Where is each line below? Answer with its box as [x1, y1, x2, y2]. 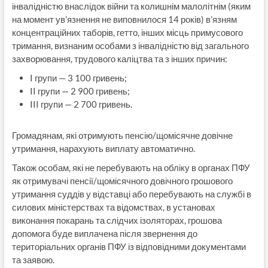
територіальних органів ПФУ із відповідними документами [11, 240, 246, 252]
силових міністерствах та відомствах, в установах [11, 201, 215, 212]
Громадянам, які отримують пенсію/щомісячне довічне [11, 129, 233, 141]
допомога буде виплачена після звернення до [11, 227, 197, 239]
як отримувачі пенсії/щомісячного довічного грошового [11, 175, 233, 186]
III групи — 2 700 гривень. [29, 98, 132, 109]
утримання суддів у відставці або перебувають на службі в [11, 188, 251, 199]
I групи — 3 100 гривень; [29, 72, 127, 83]
